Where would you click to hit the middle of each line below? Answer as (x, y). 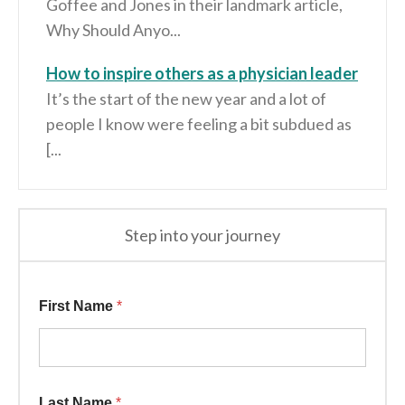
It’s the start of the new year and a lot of (186, 99)
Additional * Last (94, 292)
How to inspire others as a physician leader (202, 73)
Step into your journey (202, 235)
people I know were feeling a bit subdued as (199, 124)
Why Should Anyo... (113, 30)
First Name (78, 306)
